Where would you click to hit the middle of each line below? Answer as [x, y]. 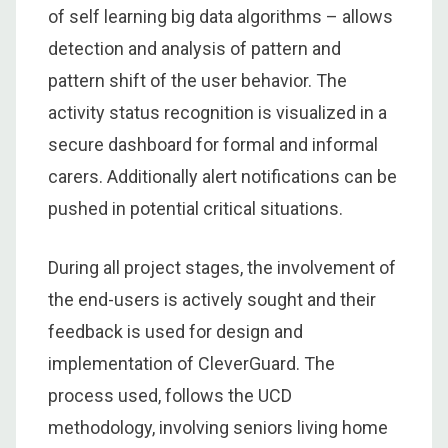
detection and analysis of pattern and [194, 48]
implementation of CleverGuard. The [191, 363]
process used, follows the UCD [170, 395]
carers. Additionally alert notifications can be [222, 176]
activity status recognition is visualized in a [217, 112]
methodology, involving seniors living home [218, 427]
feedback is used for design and [175, 331]
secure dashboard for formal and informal [213, 144]
